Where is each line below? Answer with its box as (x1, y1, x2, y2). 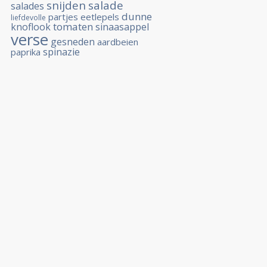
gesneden (51, 35, 95, 48)
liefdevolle (11, 13, 46, 23)
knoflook (11, 20, 51, 33)
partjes (48, 11, 78, 23)
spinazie (43, 45, 80, 58)
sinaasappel (95, 20, 149, 33)
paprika (11, 46, 41, 58)
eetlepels (80, 11, 119, 23)
